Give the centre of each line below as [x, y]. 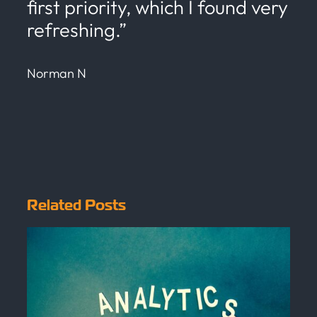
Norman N [57, 73]
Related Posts [76, 205]
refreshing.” [77, 29]
